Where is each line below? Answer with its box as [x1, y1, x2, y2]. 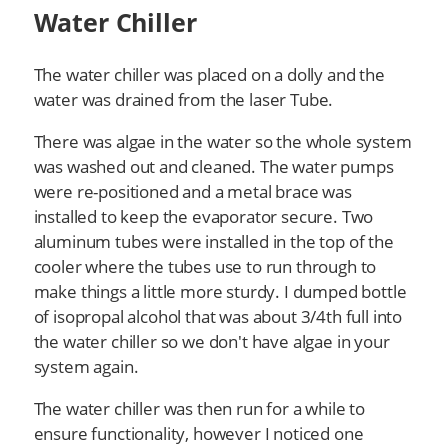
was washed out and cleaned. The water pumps [33, 155, 394, 179]
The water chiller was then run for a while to [33, 396, 366, 420]
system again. [33, 355, 139, 379]
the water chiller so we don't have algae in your [33, 330, 390, 354]
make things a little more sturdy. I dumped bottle [33, 280, 407, 304]
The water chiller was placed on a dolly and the [33, 63, 385, 87]
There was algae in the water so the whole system [33, 130, 412, 154]
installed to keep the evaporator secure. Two [33, 205, 374, 229]
